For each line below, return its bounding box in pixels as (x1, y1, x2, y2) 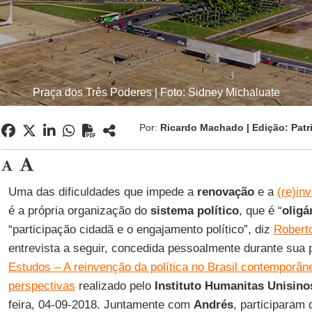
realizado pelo (75, 279, 155, 292)
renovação (196, 185, 254, 198)
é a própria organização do (8, 204, 150, 217)
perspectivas (8, 279, 75, 292)
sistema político (150, 204, 239, 217)
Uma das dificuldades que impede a (8, 185, 197, 198)
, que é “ (238, 204, 282, 217)
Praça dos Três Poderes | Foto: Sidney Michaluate (32, 86, 280, 98)
